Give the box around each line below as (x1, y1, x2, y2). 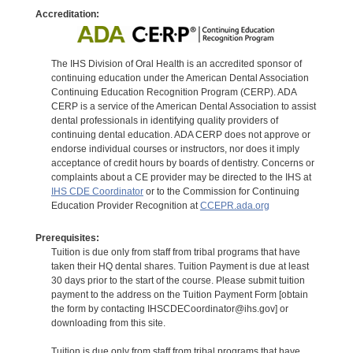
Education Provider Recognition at (50, 199, 200, 211)
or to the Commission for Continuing (143, 185, 299, 197)
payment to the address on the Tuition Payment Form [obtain (50, 288, 308, 300)
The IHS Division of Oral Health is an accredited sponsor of (50, 58, 302, 69)
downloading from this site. (50, 317, 165, 329)
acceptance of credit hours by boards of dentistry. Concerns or (50, 157, 314, 169)
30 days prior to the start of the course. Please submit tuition (50, 274, 305, 286)
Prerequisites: (35, 232, 99, 243)
